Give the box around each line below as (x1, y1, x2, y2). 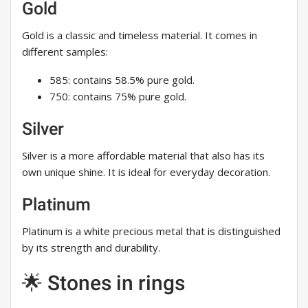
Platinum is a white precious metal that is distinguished (22, 224, 280, 239)
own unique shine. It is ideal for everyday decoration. (22, 165, 270, 179)
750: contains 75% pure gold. (49, 89, 186, 104)
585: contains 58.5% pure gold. (49, 73, 195, 87)
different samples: (22, 45, 108, 59)
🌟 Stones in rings (22, 271, 185, 296)
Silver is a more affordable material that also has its (22, 148, 265, 163)
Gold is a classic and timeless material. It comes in (22, 28, 257, 43)
